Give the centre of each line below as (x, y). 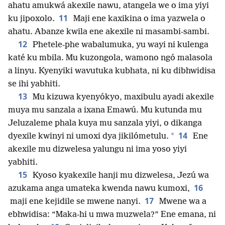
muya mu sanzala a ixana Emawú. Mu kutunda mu (105, 110)
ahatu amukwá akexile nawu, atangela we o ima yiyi (108, 6)
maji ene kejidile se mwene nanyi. (74, 202)
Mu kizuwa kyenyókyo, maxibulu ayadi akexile (122, 97)
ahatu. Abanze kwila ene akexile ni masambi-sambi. (109, 32)
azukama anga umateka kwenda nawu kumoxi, (99, 189)
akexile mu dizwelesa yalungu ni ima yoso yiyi (97, 150)
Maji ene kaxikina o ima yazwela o (138, 19)
